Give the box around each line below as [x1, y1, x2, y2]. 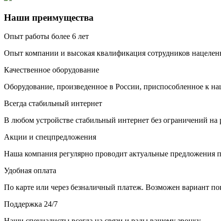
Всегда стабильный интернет [4, 99, 102, 108]
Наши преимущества [4, 12, 94, 23]
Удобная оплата [4, 166, 56, 175]
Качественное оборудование [4, 66, 99, 74]
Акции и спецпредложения [4, 133, 96, 142]
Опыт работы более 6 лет [4, 32, 89, 41]
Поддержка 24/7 [4, 200, 58, 209]
